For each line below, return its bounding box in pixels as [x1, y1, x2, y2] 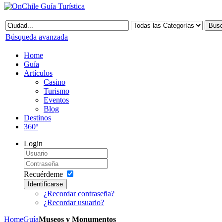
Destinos [24, 113, 51, 122]
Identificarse [28, 180, 63, 188]
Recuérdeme [24, 170, 63, 178]
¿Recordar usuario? [44, 198, 104, 207]
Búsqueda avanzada [5, 33, 68, 41]
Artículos [24, 69, 53, 77]
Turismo [44, 87, 69, 95]
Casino [44, 78, 65, 86]
